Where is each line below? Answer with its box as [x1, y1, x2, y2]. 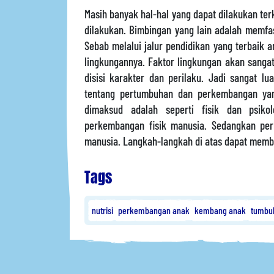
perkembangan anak [118, 204, 190, 216]
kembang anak [194, 204, 246, 216]
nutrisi [92, 204, 113, 216]
